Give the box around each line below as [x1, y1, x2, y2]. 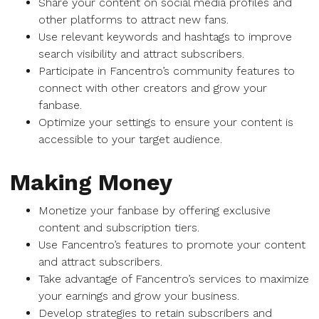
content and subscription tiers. [38, 221, 199, 234]
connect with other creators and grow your [38, 81, 267, 95]
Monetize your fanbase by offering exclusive [38, 204, 271, 217]
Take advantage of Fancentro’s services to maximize [38, 272, 309, 286]
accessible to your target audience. [38, 132, 222, 146]
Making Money [10, 169, 172, 196]
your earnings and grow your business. [38, 289, 239, 303]
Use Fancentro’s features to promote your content [38, 238, 305, 251]
